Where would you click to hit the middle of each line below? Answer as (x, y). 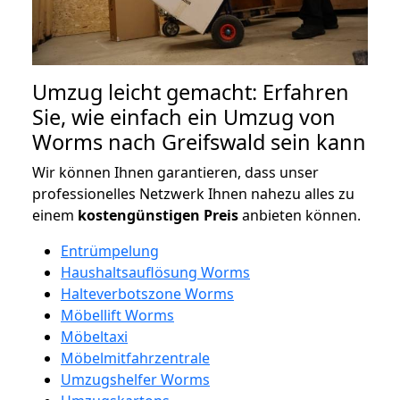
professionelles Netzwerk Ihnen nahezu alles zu (193, 193)
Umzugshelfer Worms (135, 379)
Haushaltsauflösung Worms (155, 272)
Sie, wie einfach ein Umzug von (184, 117)
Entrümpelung (110, 250)
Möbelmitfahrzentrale (135, 358)
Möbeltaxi (94, 336)
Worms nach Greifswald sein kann (199, 142)
